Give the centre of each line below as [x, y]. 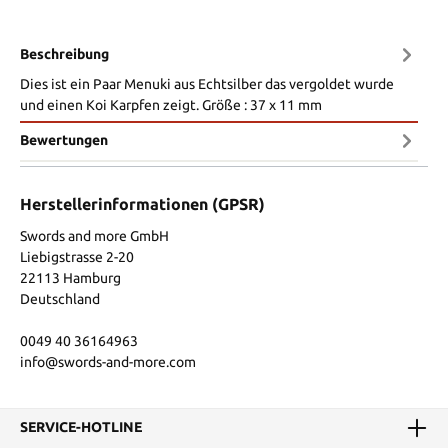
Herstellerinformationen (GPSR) [142, 203]
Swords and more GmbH [94, 235]
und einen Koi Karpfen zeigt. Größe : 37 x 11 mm [171, 104]
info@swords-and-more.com [108, 361]
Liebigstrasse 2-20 [77, 256]
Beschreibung [64, 54]
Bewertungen [64, 140]
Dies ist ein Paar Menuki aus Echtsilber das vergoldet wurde [207, 83]
